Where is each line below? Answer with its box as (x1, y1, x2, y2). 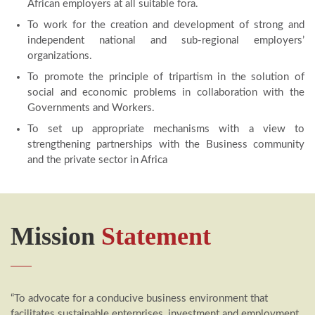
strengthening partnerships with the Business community (27, 139, 304, 150)
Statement (101, 222, 211, 251)
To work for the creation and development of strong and (27, 20, 304, 30)
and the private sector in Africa (27, 155, 167, 165)
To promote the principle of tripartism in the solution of (27, 72, 304, 82)
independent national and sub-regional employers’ (27, 35, 304, 46)
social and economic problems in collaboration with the (27, 87, 304, 98)
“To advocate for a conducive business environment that (11, 293, 268, 304)
